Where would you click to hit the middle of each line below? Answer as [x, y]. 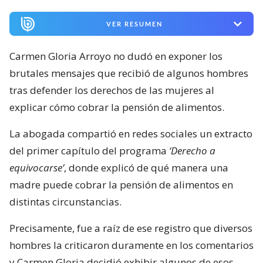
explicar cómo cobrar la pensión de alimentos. [117, 107]
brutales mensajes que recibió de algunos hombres [129, 73]
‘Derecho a [192, 151]
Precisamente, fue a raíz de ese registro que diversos [131, 228]
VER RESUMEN [134, 24]
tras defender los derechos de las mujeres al [112, 90]
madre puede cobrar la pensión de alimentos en [121, 185]
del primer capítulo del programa [89, 151]
